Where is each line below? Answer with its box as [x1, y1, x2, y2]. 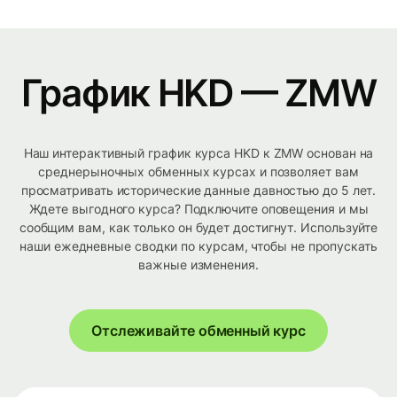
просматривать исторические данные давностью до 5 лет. [20, 183, 377, 198]
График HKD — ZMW [20, 70, 377, 116]
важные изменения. [138, 257, 259, 273]
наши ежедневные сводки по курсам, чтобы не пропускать [19, 238, 378, 254]
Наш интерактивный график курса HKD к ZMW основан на [23, 145, 374, 161]
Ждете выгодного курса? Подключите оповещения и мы [28, 201, 369, 217]
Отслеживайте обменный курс [91, 322, 306, 340]
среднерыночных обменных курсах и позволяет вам [38, 164, 359, 180]
